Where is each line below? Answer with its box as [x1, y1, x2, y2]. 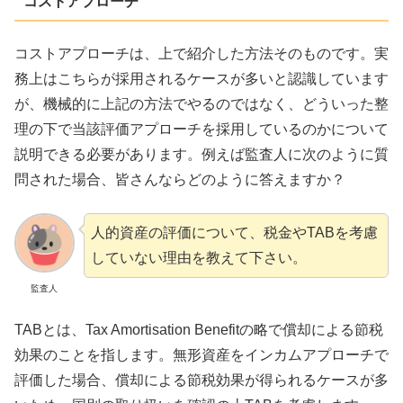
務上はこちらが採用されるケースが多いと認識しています [14, 71, 389, 87]
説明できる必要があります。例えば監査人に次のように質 [14, 147, 389, 163]
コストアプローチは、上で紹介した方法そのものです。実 [14, 46, 389, 62]
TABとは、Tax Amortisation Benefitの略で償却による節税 [14, 321, 383, 337]
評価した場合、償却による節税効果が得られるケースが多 [14, 372, 389, 388]
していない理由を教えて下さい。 [90, 249, 307, 265]
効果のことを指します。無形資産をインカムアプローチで [14, 346, 389, 363]
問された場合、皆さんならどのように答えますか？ [14, 172, 345, 188]
